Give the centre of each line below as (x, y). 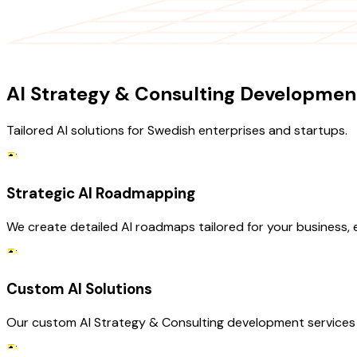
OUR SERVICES (49, 57)
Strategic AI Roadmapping (101, 193)
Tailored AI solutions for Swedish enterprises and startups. (177, 131)
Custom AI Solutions (79, 289)
